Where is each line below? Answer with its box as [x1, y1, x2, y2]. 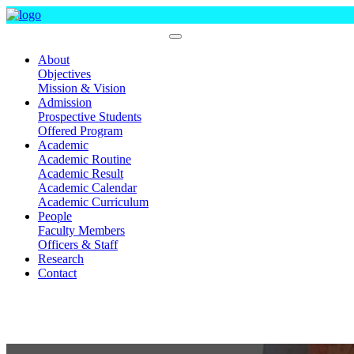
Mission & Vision [38, 81, 126, 95]
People [38, 209, 72, 223]
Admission [38, 96, 92, 109]
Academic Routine [38, 153, 131, 166]
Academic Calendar [38, 181, 137, 194]
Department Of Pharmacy [6, 24, 166, 40]
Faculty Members [38, 224, 125, 237]
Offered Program [38, 124, 122, 137]
